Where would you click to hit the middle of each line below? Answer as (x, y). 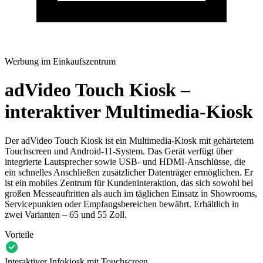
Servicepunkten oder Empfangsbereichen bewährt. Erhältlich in (122, 204)
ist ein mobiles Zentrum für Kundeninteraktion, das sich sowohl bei (129, 183)
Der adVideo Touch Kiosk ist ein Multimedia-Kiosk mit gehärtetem (129, 140)
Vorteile (19, 234)
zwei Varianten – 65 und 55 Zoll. (66, 214)
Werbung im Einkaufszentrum (60, 61)
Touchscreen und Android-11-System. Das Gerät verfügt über (119, 151)
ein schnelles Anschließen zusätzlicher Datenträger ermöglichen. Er (129, 172)
